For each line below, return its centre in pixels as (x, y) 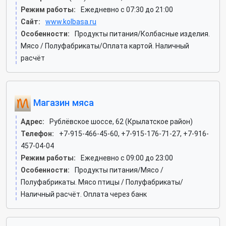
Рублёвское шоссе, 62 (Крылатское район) (121, 122)
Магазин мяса (62, 102)
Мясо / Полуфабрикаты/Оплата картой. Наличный (105, 46)
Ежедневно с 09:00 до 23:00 (127, 158)
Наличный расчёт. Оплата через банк (84, 194)
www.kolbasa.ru (71, 22)
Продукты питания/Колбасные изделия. (142, 34)
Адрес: (33, 122)
